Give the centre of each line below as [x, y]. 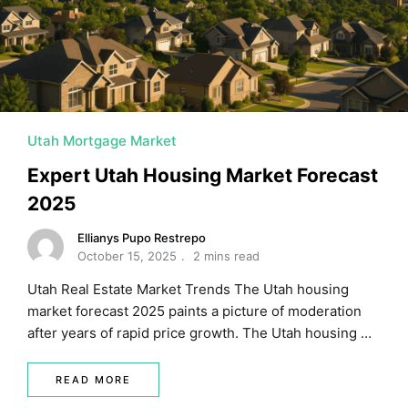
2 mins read [226, 256]
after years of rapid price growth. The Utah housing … [199, 333]
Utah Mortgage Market [102, 141]
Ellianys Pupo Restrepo [142, 238]
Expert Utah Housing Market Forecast [203, 176]
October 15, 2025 [127, 256]
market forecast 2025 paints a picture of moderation [194, 311]
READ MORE [93, 380]
